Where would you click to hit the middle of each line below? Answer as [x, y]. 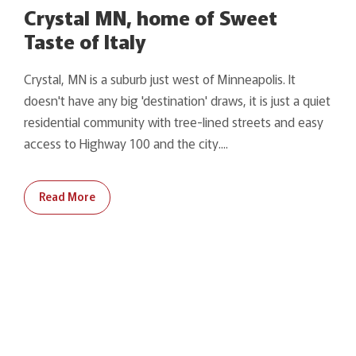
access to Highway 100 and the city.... [126, 143]
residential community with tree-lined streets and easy [174, 121]
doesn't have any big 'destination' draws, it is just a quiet [177, 100]
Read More [67, 196]
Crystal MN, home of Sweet [151, 16]
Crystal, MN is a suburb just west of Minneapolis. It [160, 78]
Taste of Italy [85, 40]
